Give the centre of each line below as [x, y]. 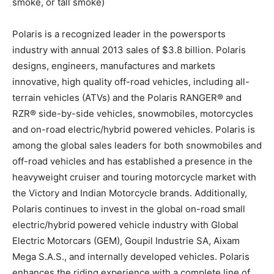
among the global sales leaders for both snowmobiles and [137, 146]
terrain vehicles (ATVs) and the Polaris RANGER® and [127, 98]
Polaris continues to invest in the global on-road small [129, 209]
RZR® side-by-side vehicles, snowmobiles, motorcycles [133, 114]
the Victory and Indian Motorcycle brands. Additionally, [130, 193]
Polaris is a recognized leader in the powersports [119, 34]
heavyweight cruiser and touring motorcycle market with [134, 177]
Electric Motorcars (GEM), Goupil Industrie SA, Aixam [126, 241]
